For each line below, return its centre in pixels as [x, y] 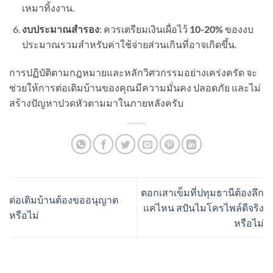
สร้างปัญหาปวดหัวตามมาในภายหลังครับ [96, 102]
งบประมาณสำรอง [60, 29]
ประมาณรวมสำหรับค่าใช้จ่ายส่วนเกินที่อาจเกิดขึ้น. [129, 44]
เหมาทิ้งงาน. [48, 8]
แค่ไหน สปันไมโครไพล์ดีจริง [204, 207]
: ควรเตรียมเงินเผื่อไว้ [144, 29]
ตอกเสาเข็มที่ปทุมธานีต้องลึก [202, 192]
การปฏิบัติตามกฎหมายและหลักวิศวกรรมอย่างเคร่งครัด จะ [133, 72]
